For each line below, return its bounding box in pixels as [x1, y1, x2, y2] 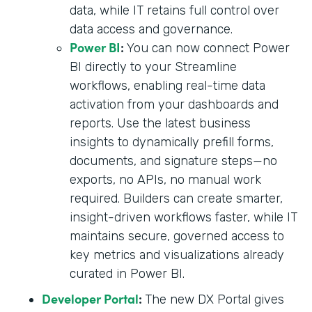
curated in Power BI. [70, 266, 185, 282]
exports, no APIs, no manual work [70, 172, 261, 188]
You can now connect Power [124, 40, 290, 56]
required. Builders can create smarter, [70, 191, 283, 207]
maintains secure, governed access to [70, 228, 284, 244]
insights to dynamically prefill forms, [70, 134, 274, 150]
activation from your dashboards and [70, 97, 279, 113]
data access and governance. [70, 22, 233, 38]
